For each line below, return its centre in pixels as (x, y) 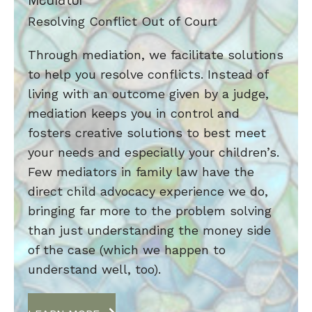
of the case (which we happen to (127, 249)
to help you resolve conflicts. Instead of (148, 74)
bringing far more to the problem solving (150, 210)
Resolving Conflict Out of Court (123, 21)
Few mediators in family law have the (141, 171)
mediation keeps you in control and (134, 113)
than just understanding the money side (149, 230)
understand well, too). (94, 269)
